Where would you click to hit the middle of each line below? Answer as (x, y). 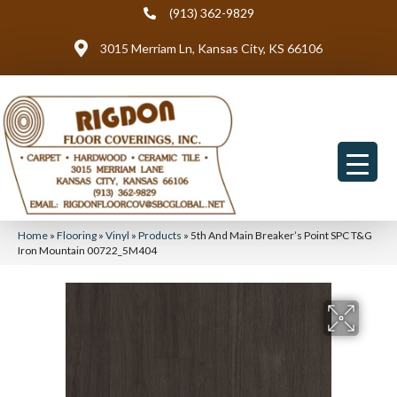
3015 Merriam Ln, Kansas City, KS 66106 (211, 48)
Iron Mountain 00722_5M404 (87, 250)
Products (160, 235)
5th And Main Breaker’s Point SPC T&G (281, 235)
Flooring (77, 235)
